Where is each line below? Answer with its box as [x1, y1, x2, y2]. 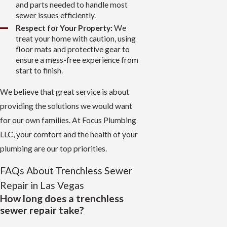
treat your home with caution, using [16, 33, 136, 43]
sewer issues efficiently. [16, 11, 96, 20]
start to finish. [16, 65, 63, 75]
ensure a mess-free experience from [16, 55, 139, 64]
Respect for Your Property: [16, 23, 113, 32]
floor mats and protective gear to [16, 44, 130, 54]
